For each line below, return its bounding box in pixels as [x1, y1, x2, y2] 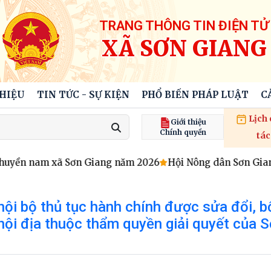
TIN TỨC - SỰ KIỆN [36, 89, 129, 100]
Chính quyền [159, 128, 206, 137]
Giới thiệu [170, 117, 206, 127]
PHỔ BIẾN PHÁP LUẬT [141, 89, 249, 100]
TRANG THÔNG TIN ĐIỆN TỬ [99, 18, 269, 33]
